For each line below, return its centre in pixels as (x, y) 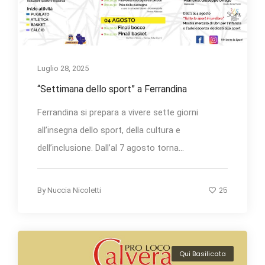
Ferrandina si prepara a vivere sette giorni (118, 112)
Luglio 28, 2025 (63, 68)
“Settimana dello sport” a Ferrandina (112, 89)
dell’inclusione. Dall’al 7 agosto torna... (111, 148)
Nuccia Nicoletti (74, 190)
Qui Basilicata (203, 254)
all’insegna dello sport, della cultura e (109, 130)
